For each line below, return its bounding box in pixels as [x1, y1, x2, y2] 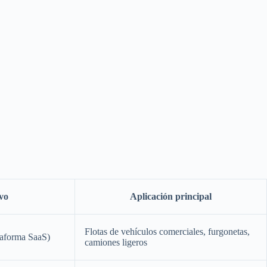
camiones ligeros [85, 237, 147, 247]
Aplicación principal [130, 191, 212, 201]
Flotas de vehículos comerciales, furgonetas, [85, 226, 250, 237]
